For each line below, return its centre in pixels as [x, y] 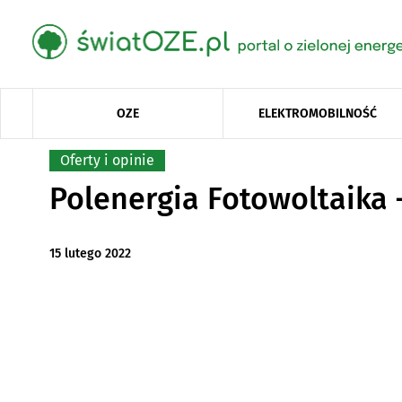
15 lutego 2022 [90, 254]
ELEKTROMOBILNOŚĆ [318, 113]
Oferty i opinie [107, 160]
